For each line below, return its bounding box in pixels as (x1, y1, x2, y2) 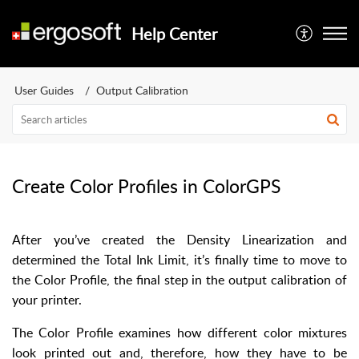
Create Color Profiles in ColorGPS (12, 173, 280, 199)
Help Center (131, 22, 217, 45)
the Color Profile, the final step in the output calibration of (12, 271, 347, 288)
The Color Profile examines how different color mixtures (12, 324, 347, 341)
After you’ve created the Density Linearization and (12, 231, 347, 248)
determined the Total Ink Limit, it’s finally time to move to (12, 251, 347, 268)
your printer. (12, 291, 82, 309)
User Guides (14, 83, 74, 98)
